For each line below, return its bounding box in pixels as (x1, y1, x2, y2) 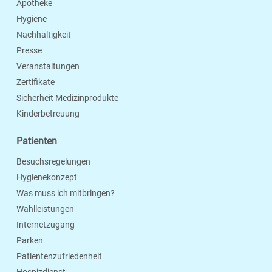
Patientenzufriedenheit (16, 251, 102, 262)
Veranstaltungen (16, 61, 80, 72)
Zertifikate (16, 77, 55, 87)
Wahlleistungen (16, 204, 74, 214)
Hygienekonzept (16, 172, 77, 183)
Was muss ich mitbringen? (16, 188, 115, 199)
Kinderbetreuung (16, 109, 80, 119)
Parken (16, 236, 43, 246)
